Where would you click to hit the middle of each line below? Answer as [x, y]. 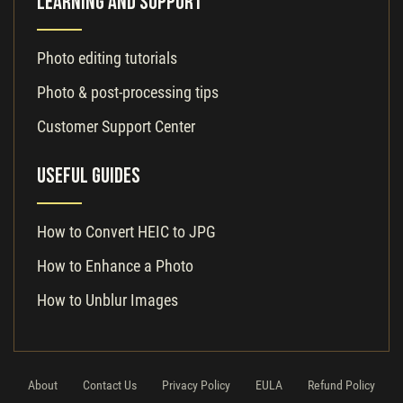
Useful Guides [89, 177]
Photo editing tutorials [107, 58]
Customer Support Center [116, 126]
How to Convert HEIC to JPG [126, 231]
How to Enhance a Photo [115, 265]
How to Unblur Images [107, 300]
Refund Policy [341, 385]
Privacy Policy [196, 385]
